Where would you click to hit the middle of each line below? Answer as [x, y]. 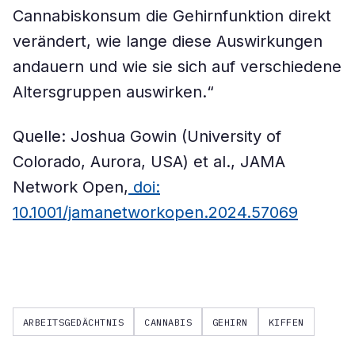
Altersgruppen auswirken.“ [113, 92]
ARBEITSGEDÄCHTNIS [74, 322]
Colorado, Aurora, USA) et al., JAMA [149, 162]
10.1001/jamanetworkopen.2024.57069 [155, 212]
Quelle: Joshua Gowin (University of [147, 136]
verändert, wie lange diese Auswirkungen [168, 41]
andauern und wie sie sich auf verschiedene [177, 67]
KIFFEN [286, 322]
